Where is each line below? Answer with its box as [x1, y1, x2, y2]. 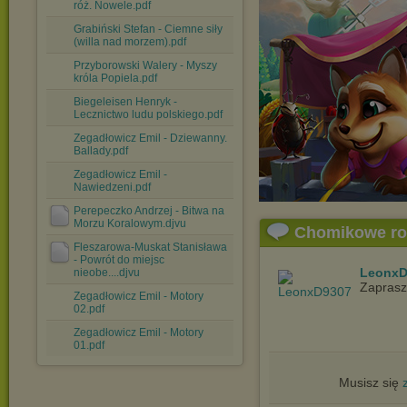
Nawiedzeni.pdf [74, 181, 151, 194]
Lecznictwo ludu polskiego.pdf [74, 108, 223, 121]
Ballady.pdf [74, 144, 128, 157]
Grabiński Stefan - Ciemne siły [74, 23, 223, 35]
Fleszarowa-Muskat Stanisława [74, 241, 227, 253]
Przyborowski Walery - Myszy [74, 59, 217, 72]
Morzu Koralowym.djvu [74, 217, 186, 230]
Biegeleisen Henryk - [74, 95, 177, 108]
